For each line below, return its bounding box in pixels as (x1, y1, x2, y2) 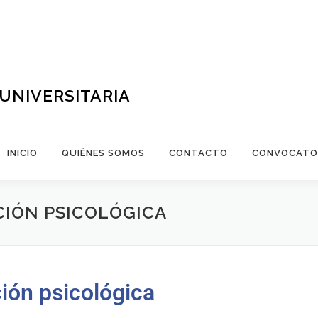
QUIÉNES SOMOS (62, 148, 145, 158)
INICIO (7, 148, 38, 158)
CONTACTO (169, 148, 228, 158)
